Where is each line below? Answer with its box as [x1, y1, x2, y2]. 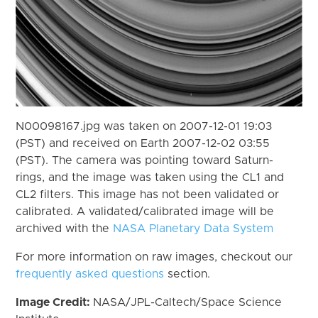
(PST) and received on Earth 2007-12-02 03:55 [16, 137, 270, 149]
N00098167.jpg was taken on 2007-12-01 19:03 [16, 120, 273, 132]
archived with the [16, 222, 114, 234]
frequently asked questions [16, 268, 165, 280]
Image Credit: [16, 296, 94, 308]
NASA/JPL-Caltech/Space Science [93, 296, 283, 308]
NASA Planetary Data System [113, 222, 274, 234]
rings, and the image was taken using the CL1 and [16, 171, 285, 183]
